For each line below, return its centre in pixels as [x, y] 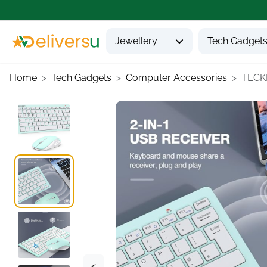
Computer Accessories [176, 78]
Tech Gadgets [81, 78]
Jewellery [136, 41]
